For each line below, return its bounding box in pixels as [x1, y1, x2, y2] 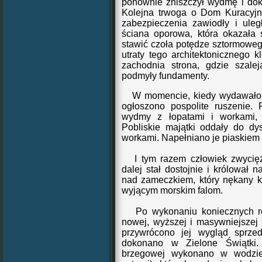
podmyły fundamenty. [122, 71, 212, 81]
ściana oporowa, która [122, 29, 223, 39]
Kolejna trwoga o [122, 8, 201, 18]
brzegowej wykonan [122, 249, 209, 258]
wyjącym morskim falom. [122, 185, 223, 195]
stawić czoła [122, 39, 173, 49]
